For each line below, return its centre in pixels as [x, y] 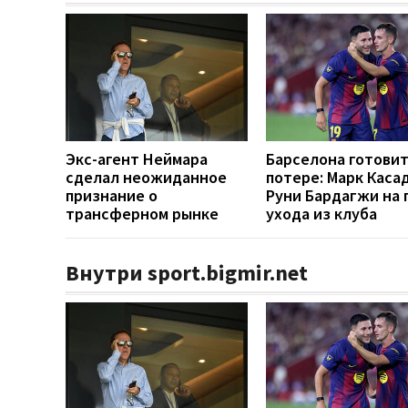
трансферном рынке [142, 213]
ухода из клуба [321, 213]
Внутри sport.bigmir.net [187, 272]
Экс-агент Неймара [137, 158]
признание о [112, 195]
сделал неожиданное [146, 177]
